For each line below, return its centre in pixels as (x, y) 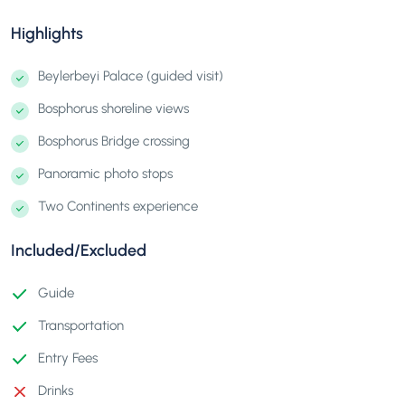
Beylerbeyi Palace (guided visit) (131, 76)
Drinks (56, 391)
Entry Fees (68, 358)
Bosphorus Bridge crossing (114, 141)
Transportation (81, 326)
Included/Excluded (79, 250)
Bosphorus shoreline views (113, 109)
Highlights (47, 33)
